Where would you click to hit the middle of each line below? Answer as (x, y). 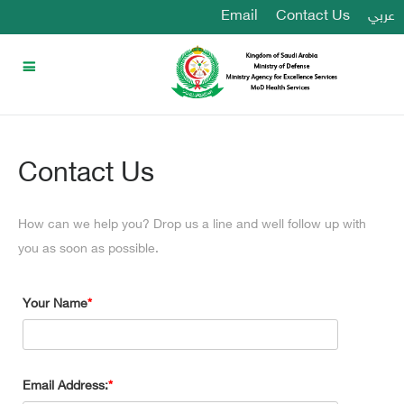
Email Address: (65, 386)
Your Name (55, 304)
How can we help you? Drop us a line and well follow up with (192, 225)
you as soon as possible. (88, 249)
